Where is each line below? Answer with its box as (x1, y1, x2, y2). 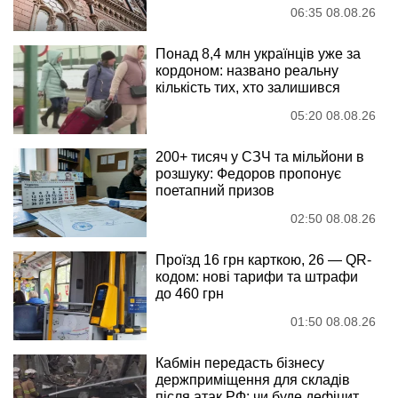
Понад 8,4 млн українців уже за (155, 45, 361, 61)
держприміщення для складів (155, 371, 350, 387)
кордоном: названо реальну (155, 62, 338, 78)
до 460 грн (155, 285, 224, 301)
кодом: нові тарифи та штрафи (155, 268, 358, 284)
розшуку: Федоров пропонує (155, 165, 341, 181)
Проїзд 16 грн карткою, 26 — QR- (155, 251, 371, 267)
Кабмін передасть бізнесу (155, 354, 324, 370)
